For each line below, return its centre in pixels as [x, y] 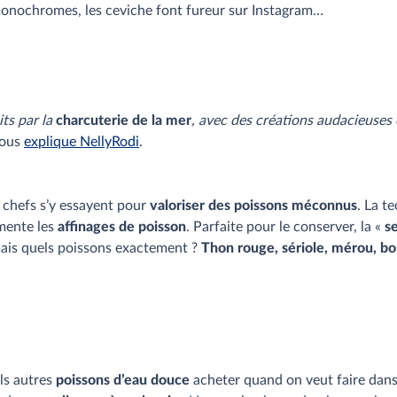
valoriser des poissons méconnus [253, 206]
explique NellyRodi [82, 142]
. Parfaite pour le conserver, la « [285, 227]
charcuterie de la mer [124, 121]
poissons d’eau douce [123, 381]
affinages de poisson [122, 227]
